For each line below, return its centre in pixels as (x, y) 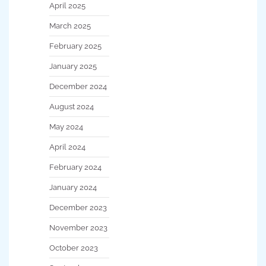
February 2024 (75, 167)
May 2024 (66, 127)
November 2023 (78, 228)
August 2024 (72, 107)
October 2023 (74, 248)
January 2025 (73, 66)
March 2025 (70, 26)
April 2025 (67, 6)
